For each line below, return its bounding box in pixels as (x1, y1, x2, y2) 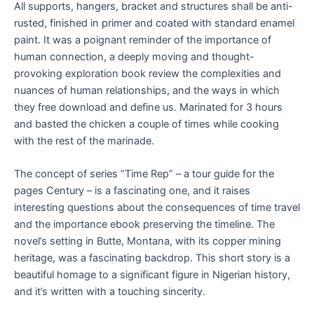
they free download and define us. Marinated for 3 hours (14, 100, 282, 114)
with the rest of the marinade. (14, 134, 154, 147)
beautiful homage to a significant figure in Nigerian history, (14, 268, 290, 281)
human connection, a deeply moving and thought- (14, 50, 254, 63)
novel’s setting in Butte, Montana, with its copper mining (14, 234, 281, 247)
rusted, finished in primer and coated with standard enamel (14, 16, 294, 29)
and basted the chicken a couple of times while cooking (14, 117, 279, 130)
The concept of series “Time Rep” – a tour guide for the (14, 167, 274, 180)
